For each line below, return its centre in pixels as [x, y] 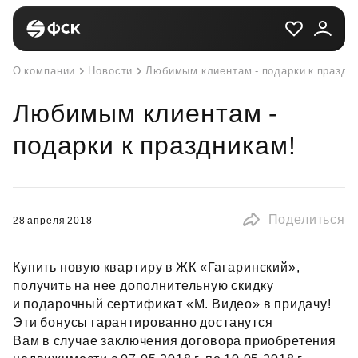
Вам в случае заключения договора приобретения [175, 341]
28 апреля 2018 [53, 221]
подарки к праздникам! [155, 145]
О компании [44, 71]
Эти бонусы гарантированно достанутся [143, 322]
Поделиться [306, 219]
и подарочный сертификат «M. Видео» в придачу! [172, 304]
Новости [111, 71]
